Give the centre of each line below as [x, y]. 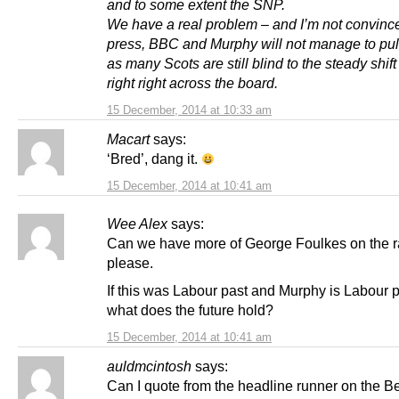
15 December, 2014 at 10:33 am [189, 110]
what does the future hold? [190, 309]
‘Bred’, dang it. [154, 158]
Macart [128, 138]
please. [130, 262]
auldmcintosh [149, 366]
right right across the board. [192, 82]
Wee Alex [137, 223]
